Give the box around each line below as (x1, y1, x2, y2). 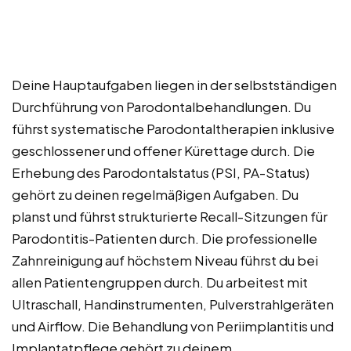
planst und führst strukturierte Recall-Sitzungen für (12, 208, 327, 226)
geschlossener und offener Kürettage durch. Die (12, 142, 315, 160)
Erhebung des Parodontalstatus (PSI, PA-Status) (12, 164, 309, 182)
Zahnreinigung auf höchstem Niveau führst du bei (12, 251, 318, 270)
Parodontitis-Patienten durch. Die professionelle (12, 230, 317, 248)
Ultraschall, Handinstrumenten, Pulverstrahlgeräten (12, 295, 334, 313)
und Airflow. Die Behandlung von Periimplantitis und (12, 317, 334, 335)
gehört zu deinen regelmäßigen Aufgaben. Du (12, 186, 299, 204)
